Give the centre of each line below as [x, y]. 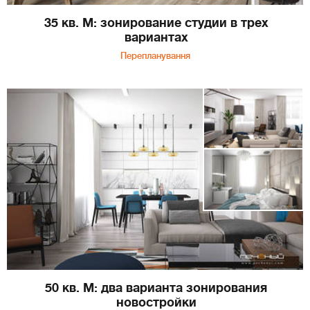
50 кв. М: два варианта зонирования [156, 288]
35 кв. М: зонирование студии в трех [156, 22]
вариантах [156, 37]
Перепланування [155, 55]
